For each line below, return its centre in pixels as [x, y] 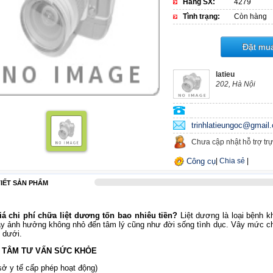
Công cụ [201, 161]
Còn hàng [250, 16]
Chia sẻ [232, 161]
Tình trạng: [201, 16]
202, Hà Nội [236, 84]
